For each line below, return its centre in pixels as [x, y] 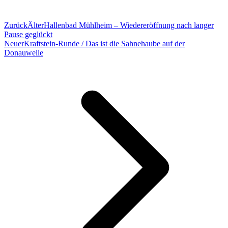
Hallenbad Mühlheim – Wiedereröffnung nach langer [129, 25]
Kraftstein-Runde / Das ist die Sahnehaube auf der [104, 44]
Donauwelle [24, 53]
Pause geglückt [28, 35]
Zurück [16, 25]
